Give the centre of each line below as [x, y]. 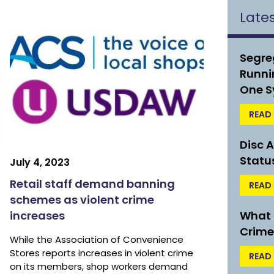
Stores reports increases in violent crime [102, 253]
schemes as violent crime [82, 200]
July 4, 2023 [40, 163]
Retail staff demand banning [93, 184]
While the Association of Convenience [97, 240]
